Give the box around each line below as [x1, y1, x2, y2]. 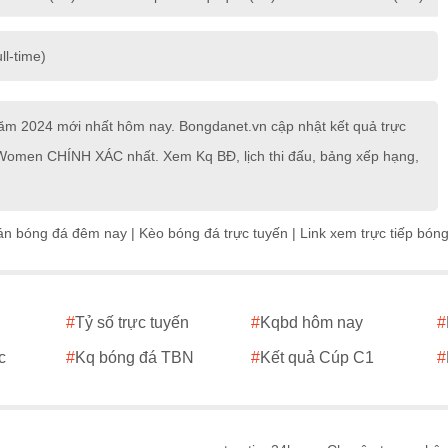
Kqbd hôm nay [260, 314, 364, 332]
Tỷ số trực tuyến [74, 314, 189, 332]
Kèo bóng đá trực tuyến [139, 225, 288, 242]
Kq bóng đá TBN [74, 349, 194, 367]
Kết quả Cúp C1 [260, 349, 375, 367]
